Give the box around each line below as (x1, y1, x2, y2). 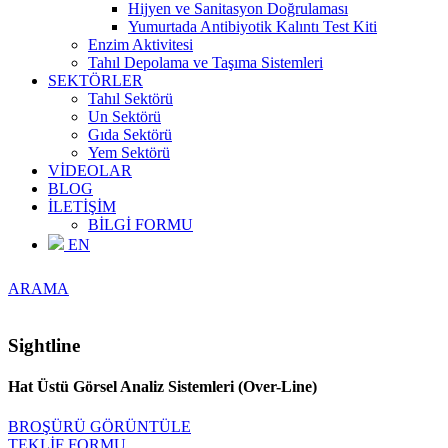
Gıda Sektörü (88, 126, 172, 144)
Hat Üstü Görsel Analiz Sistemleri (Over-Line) (8, 378, 317, 396)
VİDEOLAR (48, 162, 132, 180)
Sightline (8, 335, 80, 357)
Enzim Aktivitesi (88, 36, 193, 54)
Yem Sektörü (88, 144, 170, 162)
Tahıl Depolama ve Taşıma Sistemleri (88, 54, 323, 72)
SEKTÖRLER (48, 72, 143, 90)
